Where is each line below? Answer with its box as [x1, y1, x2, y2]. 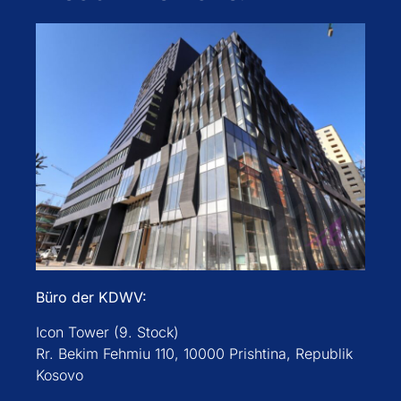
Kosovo [36, 365, 84, 384]
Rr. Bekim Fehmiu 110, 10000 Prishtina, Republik [36, 344, 354, 363]
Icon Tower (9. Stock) [36, 322, 180, 341]
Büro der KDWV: [36, 288, 148, 307]
